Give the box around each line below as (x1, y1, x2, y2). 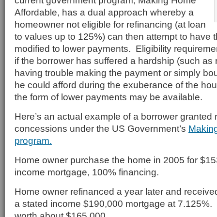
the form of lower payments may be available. (15, 92, 202, 102)
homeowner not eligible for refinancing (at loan (15, 19, 206, 30)
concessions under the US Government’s (15, 123, 188, 134)
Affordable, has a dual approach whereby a (15, 7, 194, 17)
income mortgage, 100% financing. (15, 167, 159, 177)
